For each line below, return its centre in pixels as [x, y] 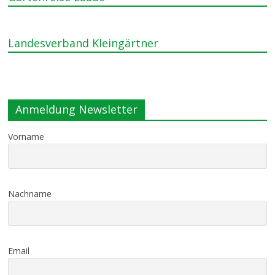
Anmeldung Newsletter [77, 109]
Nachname [30, 194]
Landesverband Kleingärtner [83, 43]
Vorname [26, 137]
